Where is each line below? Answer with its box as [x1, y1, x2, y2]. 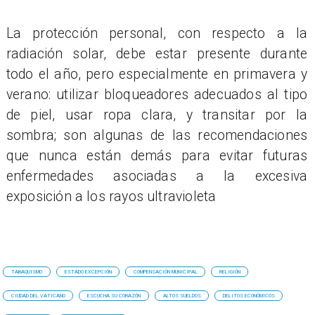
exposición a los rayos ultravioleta [6, 188, 217, 205]
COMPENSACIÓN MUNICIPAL [134, 269, 198, 276]
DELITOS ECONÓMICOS [223, 292, 276, 300]
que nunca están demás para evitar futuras [6, 147, 308, 164]
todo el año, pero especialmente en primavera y [6, 65, 308, 82]
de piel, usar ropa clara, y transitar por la [6, 106, 308, 123]
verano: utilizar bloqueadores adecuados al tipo [6, 86, 308, 103]
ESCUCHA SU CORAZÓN [87, 292, 141, 300]
